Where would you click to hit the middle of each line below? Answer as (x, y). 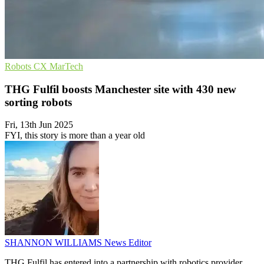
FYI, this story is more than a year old (75, 136)
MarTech (66, 66)
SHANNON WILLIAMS (55, 243)
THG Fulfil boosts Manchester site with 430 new (121, 89)
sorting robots (38, 102)
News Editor (128, 243)
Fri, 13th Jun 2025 (39, 125)
